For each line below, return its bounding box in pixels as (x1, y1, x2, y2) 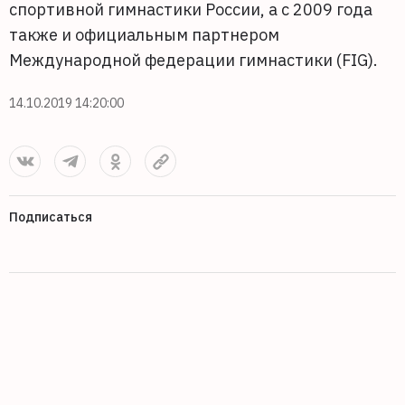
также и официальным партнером (9, 24, 279, 45)
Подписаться (9, 209, 92, 225)
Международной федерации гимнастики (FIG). (9, 50, 378, 71)
